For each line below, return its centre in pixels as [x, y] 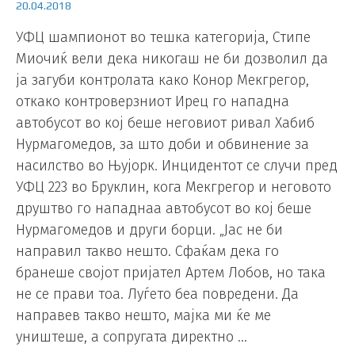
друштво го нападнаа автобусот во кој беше [164, 208]
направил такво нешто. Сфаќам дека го [147, 251]
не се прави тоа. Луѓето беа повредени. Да [157, 294]
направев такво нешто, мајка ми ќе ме [143, 315]
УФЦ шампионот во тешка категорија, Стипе [163, 37]
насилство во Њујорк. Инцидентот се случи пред [177, 165]
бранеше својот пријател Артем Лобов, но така [171, 272]
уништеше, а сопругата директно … [132, 336]
